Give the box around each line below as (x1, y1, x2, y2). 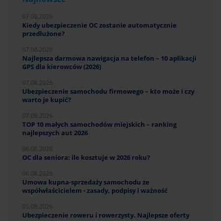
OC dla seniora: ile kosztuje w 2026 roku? (22, 153, 150, 162)
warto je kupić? (22, 95, 71, 105)
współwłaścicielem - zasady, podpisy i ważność (22, 186, 168, 195)
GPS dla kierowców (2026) (22, 62, 101, 72)
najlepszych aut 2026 (22, 128, 88, 138)
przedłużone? (22, 29, 65, 38)
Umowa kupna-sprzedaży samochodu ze (22, 178, 149, 187)
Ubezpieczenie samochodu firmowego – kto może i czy (22, 87, 194, 96)
